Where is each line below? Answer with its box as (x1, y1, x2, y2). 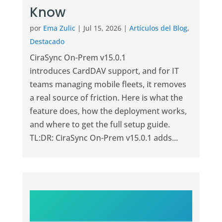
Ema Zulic (43, 23, 75, 33)
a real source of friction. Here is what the (29, 92, 183, 104)
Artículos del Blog (129, 23, 187, 33)
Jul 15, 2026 (83, 23, 121, 33)
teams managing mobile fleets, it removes (29, 79, 186, 90)
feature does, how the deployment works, (29, 106, 187, 117)
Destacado (29, 37, 64, 47)
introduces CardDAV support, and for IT (29, 65, 179, 77)
